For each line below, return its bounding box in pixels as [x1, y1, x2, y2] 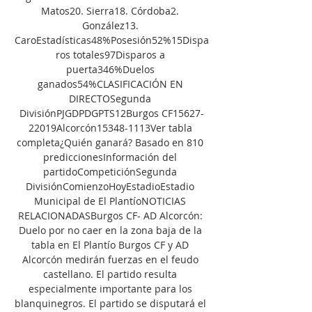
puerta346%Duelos [65, 62, 155, 76]
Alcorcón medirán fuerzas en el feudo [22, 252, 198, 266]
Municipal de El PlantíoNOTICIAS [34, 194, 186, 208]
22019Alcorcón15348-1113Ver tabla [28, 120, 192, 134]
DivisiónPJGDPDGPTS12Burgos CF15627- [19, 106, 204, 120]
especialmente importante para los [28, 281, 192, 295]
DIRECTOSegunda [69, 91, 151, 105]
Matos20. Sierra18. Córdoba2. [41, 3, 179, 17]
